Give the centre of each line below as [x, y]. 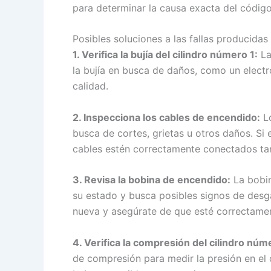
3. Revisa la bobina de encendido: [152, 180]
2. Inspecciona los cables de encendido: [166, 117]
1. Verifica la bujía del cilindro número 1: [165, 55]
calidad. [90, 86]
